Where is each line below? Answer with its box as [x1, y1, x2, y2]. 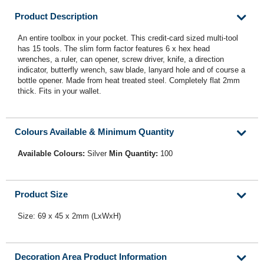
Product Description [15, 11, 98, 22]
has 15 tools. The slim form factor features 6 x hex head [18, 44, 210, 54]
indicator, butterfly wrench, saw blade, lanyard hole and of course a [18, 65, 245, 75]
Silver [87, 149, 107, 159]
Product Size [15, 189, 68, 200]
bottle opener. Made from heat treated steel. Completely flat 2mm [18, 76, 240, 85]
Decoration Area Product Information [15, 252, 167, 262]
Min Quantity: [109, 149, 160, 159]
